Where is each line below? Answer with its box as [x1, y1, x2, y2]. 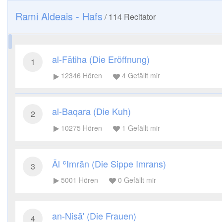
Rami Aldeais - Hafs [15, 9, 103, 23]
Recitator [122, 11, 156, 22]
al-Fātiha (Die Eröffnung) [52, 53, 150, 65]
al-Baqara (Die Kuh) [52, 105, 131, 118]
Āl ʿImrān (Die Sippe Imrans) [52, 157, 166, 170]
